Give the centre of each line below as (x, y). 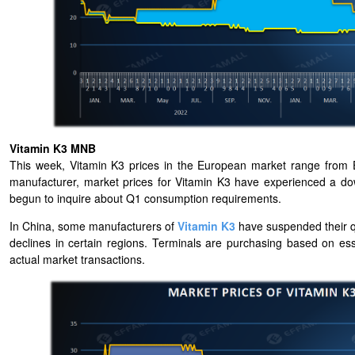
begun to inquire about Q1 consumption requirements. (145, 198)
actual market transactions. (77, 260)
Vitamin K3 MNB (54, 149)
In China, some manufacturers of (94, 226)
